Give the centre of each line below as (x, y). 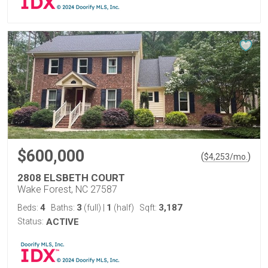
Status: (31, 221)
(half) (123, 208)
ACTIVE (63, 222)
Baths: (64, 208)
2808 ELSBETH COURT (71, 178)
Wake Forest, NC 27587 (67, 189)
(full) (92, 208)
